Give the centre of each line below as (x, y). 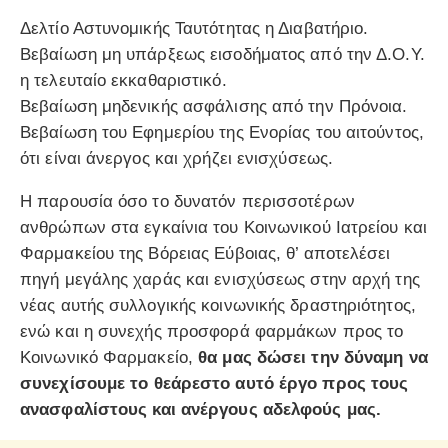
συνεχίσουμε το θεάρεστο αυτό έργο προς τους (214, 384)
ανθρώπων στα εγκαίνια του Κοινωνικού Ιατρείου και (223, 228)
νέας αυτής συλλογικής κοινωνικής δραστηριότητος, (218, 306)
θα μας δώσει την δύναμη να (313, 358)
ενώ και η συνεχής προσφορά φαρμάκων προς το (212, 332)
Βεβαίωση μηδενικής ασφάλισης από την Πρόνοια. (214, 107)
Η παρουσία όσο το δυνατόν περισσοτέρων (187, 202)
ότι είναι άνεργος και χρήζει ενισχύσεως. (177, 159)
